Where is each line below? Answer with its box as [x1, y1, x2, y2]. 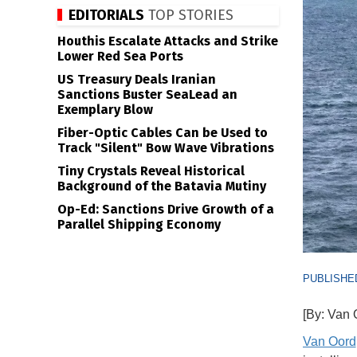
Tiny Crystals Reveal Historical [57, 163, 245, 178]
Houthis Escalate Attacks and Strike [57, 33, 278, 49]
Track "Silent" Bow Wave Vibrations [57, 140, 274, 155]
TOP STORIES [144, 6, 233, 24]
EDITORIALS [69, 6, 144, 24]
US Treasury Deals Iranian [57, 72, 216, 87]
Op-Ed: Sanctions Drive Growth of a [57, 202, 274, 217]
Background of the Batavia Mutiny [57, 178, 266, 194]
